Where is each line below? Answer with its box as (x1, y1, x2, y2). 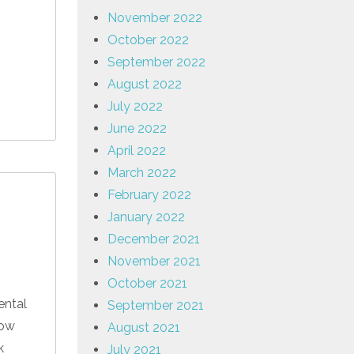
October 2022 (107, 32, 189, 47)
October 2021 (107, 275, 187, 291)
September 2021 (107, 297, 204, 313)
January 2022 (107, 209, 185, 224)
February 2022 (107, 186, 191, 202)
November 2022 (107, 9, 202, 25)
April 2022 (107, 142, 166, 158)
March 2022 (107, 164, 176, 180)
